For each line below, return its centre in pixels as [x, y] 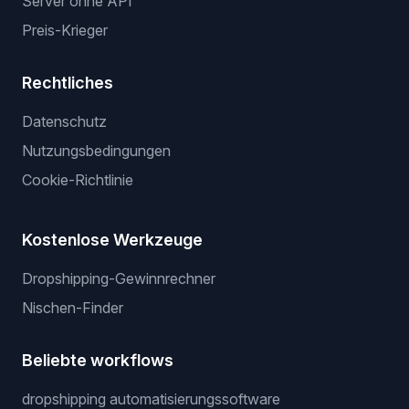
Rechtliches [68, 83]
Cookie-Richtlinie [78, 180]
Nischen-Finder [73, 308]
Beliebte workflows [98, 360]
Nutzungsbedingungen [96, 151]
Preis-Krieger [65, 30]
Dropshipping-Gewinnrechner [119, 278]
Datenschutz [64, 121]
